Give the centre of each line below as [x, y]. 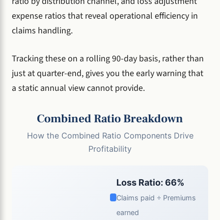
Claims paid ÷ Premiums [156, 198]
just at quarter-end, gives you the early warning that [108, 73]
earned [127, 213]
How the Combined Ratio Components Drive [110, 136]
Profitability [110, 149]
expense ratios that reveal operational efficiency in [105, 16]
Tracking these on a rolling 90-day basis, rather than [108, 58]
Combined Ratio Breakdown [110, 119]
